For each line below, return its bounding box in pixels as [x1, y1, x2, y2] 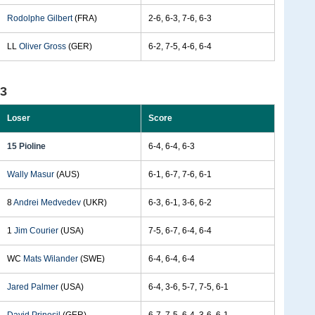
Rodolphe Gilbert [7, 13, 72, 23]
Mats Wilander [23, 254, 78, 264]
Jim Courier [14, 226, 58, 236]
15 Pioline [7, 141, 46, 151]
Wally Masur [7, 169, 54, 179]
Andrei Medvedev [13, 198, 81, 207]
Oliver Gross [19, 41, 66, 51]
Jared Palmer [7, 282, 58, 292]
